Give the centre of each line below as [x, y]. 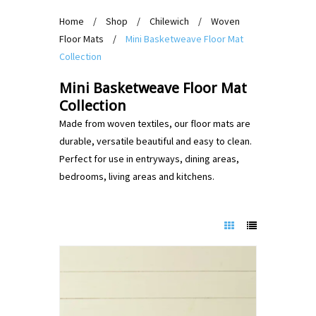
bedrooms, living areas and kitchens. [137, 176]
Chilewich [169, 21]
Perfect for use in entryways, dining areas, [149, 159]
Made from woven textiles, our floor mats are [155, 123]
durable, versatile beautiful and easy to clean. [156, 141]
